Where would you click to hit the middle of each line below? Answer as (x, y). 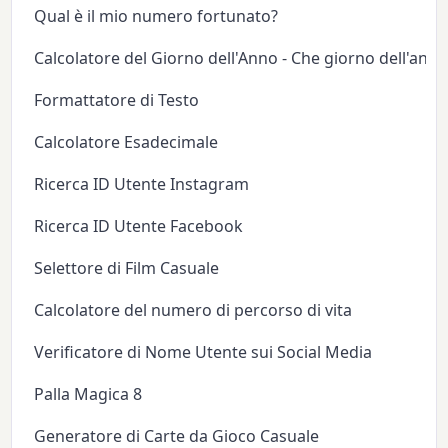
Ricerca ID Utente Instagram (142, 183)
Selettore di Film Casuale (127, 267)
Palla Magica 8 (88, 393)
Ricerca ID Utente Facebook (139, 225)
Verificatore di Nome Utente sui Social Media (203, 351)
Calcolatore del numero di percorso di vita (193, 309)
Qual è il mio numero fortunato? (156, 15)
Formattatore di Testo (117, 99)
